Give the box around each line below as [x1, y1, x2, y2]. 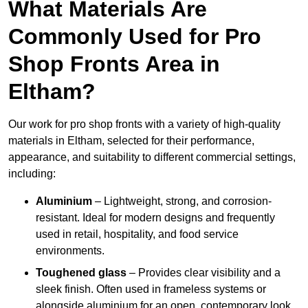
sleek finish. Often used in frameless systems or [36, 283, 266, 296]
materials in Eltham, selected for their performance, [8, 135, 254, 147]
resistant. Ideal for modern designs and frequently [36, 212, 275, 224]
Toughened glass [36, 267, 126, 279]
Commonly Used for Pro [8, 24, 261, 49]
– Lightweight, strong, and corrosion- [92, 195, 272, 208]
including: [8, 168, 56, 180]
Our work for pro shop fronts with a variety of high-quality [8, 118, 280, 131]
